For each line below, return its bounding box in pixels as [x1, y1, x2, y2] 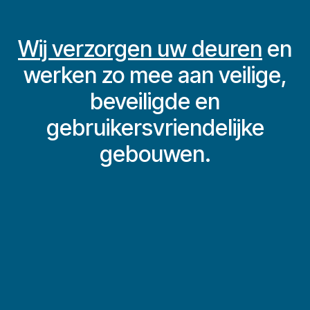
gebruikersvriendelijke [46, 113, 264, 141]
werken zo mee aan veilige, [23, 61, 287, 89]
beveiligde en [90, 87, 220, 115]
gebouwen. [99, 140, 211, 167]
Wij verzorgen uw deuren [18, 35, 262, 62]
